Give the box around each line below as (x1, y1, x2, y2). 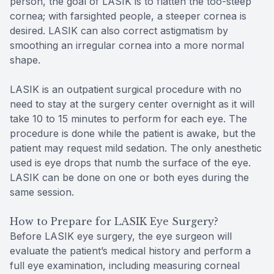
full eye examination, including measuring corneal (10, 259, 240, 272)
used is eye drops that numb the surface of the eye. (10, 156, 251, 169)
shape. (10, 53, 40, 66)
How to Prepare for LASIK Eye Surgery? (10, 215, 218, 228)
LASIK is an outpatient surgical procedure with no (10, 83, 242, 95)
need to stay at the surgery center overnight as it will (10, 97, 254, 110)
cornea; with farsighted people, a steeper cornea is (10, 9, 246, 22)
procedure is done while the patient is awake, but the (10, 127, 256, 139)
